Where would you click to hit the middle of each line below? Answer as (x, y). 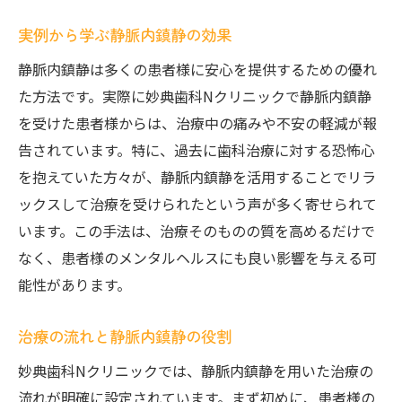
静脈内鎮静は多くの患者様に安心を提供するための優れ (197, 69)
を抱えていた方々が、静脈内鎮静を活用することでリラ (197, 177)
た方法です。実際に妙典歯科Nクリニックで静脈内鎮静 (195, 96)
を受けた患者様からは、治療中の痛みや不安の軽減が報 (197, 123)
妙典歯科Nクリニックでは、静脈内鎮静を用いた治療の (196, 371)
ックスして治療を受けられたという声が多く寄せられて (197, 204)
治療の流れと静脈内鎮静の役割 (125, 336)
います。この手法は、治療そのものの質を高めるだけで (197, 231)
